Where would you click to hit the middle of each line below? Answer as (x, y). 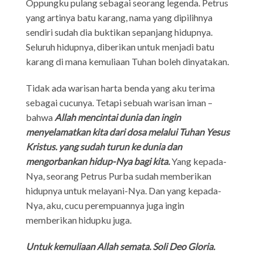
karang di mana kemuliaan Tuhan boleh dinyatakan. (128, 61)
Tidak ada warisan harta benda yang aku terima (121, 87)
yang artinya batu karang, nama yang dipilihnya (119, 17)
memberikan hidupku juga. (79, 220)
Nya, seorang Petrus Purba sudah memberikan (119, 176)
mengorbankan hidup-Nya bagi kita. (98, 161)
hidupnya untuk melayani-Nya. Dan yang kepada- (124, 190)
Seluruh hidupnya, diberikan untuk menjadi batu (120, 46)
